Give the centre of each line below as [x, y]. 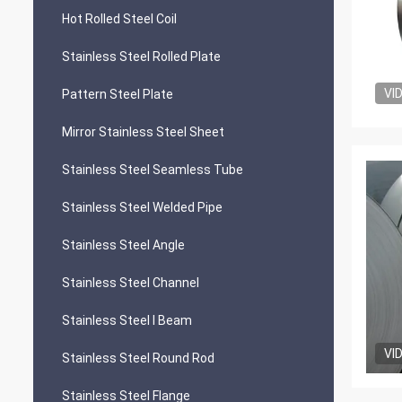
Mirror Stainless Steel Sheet [143, 132]
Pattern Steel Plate [118, 94]
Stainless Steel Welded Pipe [142, 207]
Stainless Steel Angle [123, 245]
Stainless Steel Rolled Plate [141, 57]
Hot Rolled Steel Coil [119, 19]
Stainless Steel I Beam [127, 320]
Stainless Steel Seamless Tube [153, 170]
